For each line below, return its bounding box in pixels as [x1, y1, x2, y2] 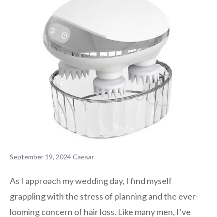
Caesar [73, 152, 94, 161]
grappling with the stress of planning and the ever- [10, 191, 199, 202]
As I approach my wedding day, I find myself [10, 175, 172, 186]
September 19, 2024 [10, 152, 71, 161]
